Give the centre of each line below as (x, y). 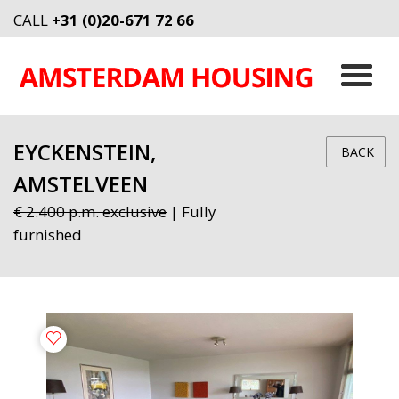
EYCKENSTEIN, (85, 152)
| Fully (191, 211)
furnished (48, 234)
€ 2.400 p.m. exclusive (90, 211)
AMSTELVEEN (81, 184)
